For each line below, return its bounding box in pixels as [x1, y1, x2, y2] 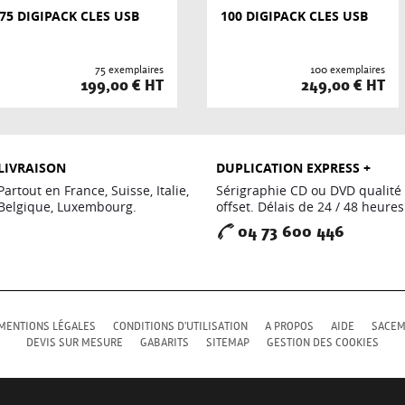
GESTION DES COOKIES [267, 334, 379, 351]
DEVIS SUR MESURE [26, 334, 123, 351]
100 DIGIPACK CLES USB [221, 7, 368, 24]
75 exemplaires [95, 62, 164, 77]
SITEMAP [206, 334, 250, 351]
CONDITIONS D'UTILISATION [113, 318, 248, 334]
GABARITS [140, 334, 189, 351]
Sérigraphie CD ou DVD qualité [216, 182, 401, 199]
